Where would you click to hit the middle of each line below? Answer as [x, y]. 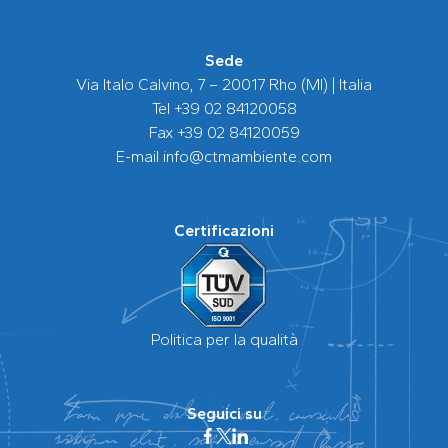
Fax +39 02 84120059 [224, 133]
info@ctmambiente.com [247, 157]
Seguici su [224, 414]
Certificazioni [224, 231]
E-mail [139, 157]
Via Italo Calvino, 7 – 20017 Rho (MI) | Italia [224, 85]
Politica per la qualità [224, 340]
